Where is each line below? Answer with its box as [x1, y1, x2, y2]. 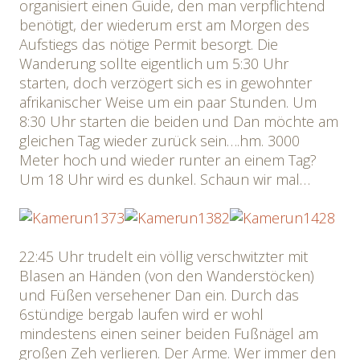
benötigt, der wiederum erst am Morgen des [19, 15, 309, 35]
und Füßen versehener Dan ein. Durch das [19, 285, 299, 305]
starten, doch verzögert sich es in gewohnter [19, 73, 312, 92]
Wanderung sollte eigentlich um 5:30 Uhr [19, 54, 288, 73]
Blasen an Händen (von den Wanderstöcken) [19, 266, 314, 285]
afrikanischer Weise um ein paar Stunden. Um [19, 92, 317, 112]
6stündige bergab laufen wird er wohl [19, 305, 264, 324]
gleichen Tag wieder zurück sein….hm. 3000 [19, 131, 300, 150]
